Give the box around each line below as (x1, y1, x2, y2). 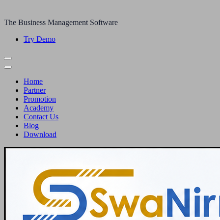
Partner (24, 86, 46, 94)
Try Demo (24, 35, 55, 43)
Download (24, 130, 56, 138)
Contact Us (24, 112, 58, 121)
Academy (24, 104, 54, 112)
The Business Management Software (4, 18, 118, 27)
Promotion (24, 95, 56, 103)
